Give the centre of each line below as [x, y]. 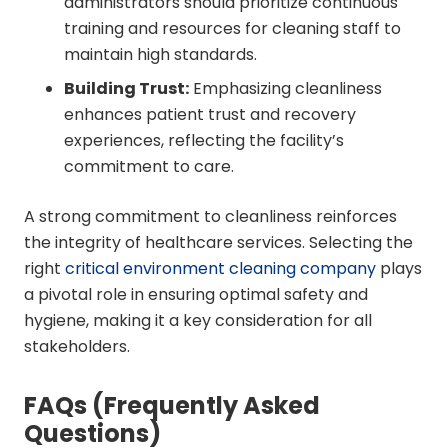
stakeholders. [77, 346]
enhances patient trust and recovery [210, 114]
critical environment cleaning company [220, 268]
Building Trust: [126, 88]
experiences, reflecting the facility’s [204, 140]
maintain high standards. [160, 54]
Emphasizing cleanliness [285, 88]
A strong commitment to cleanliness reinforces [210, 216]
